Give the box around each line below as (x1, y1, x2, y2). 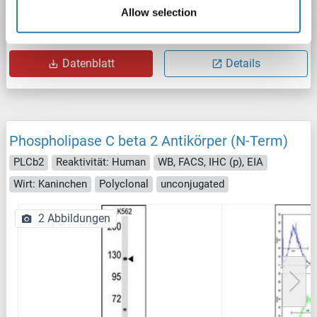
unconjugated (161, 177, 224, 190)
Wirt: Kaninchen (13, 177, 87, 190)
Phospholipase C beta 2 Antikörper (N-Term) (9, 132, 288, 149)
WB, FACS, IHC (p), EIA (158, 156, 263, 169)
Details (226, 56, 260, 70)
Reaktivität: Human (56, 156, 146, 169)
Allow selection (120, 6, 197, 18)
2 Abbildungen (38, 211, 110, 225)
